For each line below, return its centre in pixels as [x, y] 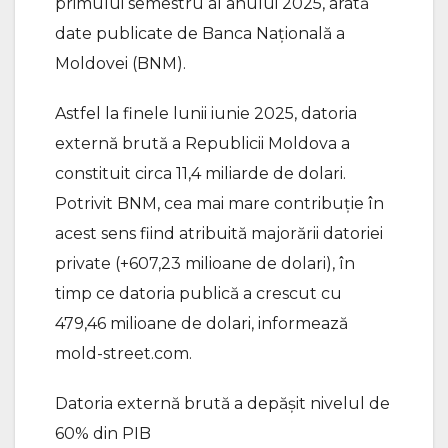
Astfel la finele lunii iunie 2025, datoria [206, 113]
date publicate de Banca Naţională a [200, 33]
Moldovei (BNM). [120, 63]
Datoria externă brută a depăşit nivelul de [222, 403]
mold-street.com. [123, 353]
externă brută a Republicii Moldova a [202, 143]
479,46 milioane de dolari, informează [201, 323]
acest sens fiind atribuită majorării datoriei [219, 233]
